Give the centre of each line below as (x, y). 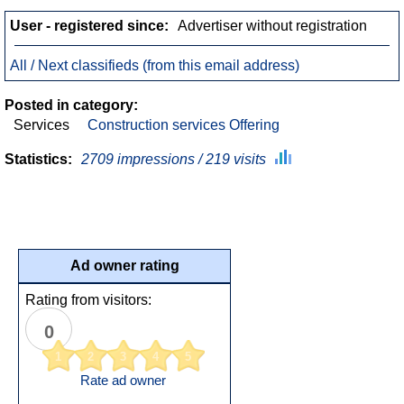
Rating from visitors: (88, 300)
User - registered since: (89, 26)
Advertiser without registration (272, 26)
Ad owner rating (124, 266)
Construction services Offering (184, 125)
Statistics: (38, 159)
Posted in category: (71, 105)
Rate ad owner (123, 381)
